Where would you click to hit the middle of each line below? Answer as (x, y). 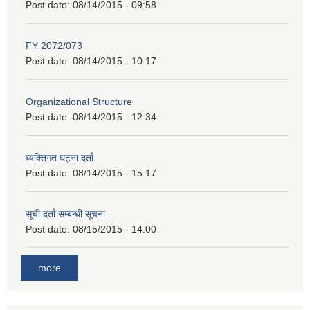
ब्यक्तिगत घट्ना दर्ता (60, 157)
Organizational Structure (79, 101)
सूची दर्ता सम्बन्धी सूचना (65, 213)
